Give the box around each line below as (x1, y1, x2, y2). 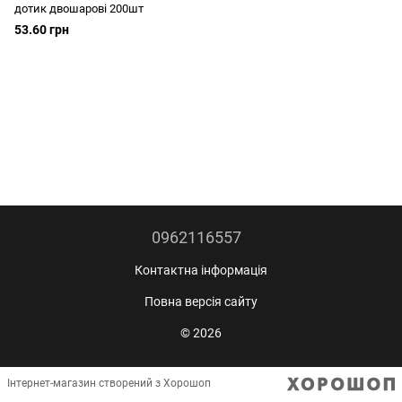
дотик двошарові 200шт (14, 2, 144, 15)
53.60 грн (14, 22, 69, 37)
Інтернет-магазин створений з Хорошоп (7, 377, 211, 390)
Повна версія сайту (144, 293, 258, 309)
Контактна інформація (135, 262, 267, 277)
